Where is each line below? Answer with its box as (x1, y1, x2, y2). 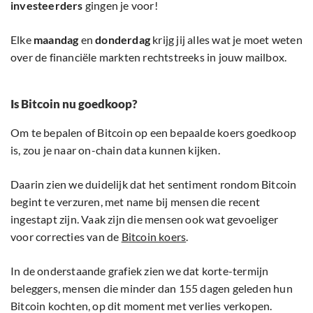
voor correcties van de (10, 230, 122, 244)
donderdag (95, 33, 151, 47)
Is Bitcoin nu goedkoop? (10, 96, 138, 112)
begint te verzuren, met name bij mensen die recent (10, 195, 261, 209)
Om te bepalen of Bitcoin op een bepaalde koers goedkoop (10, 126, 297, 140)
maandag (34, 33, 79, 47)
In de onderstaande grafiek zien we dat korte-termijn (10, 264, 269, 278)
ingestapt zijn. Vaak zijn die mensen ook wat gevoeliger (10, 212, 279, 226)
